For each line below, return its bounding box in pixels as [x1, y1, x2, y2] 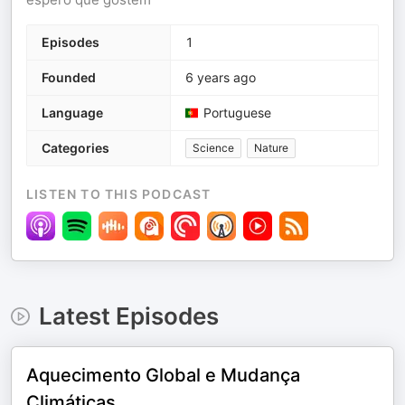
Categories [42, 140, 109, 155]
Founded [42, 70, 96, 85]
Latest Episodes [38, 302, 219, 330]
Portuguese [203, 105, 271, 120]
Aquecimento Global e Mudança [26, 364, 300, 386]
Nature [254, 141, 288, 155]
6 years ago [185, 70, 256, 85]
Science [193, 141, 234, 155]
